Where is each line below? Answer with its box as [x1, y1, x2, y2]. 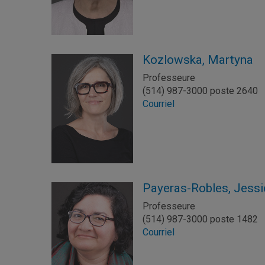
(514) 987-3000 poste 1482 [143, 213, 258, 225]
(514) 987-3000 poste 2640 [143, 85, 258, 97]
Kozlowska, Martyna [143, 53, 254, 67]
